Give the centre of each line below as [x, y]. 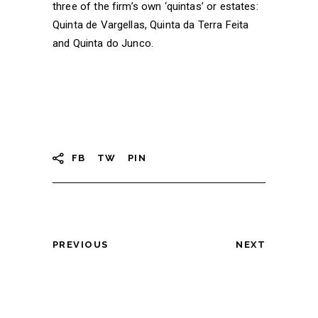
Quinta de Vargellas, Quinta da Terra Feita [151, 24]
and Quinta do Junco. [103, 43]
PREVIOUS [81, 244]
